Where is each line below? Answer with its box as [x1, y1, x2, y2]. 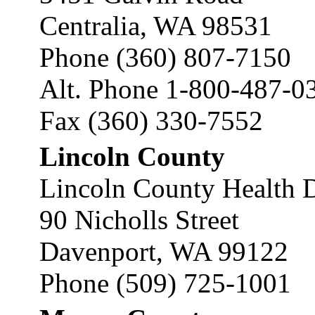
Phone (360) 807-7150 [39, 42, 291, 72]
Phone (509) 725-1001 [39, 268, 291, 298]
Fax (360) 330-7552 [39, 105, 263, 136]
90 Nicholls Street [39, 205, 239, 235]
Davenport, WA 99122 [39, 236, 288, 266]
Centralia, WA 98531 [39, 11, 272, 41]
